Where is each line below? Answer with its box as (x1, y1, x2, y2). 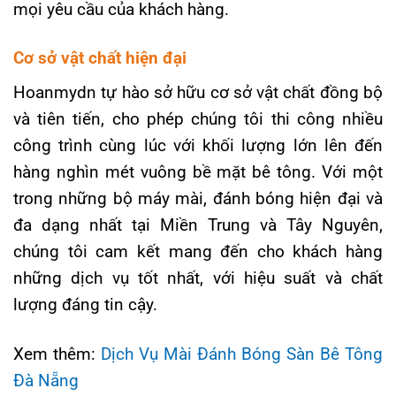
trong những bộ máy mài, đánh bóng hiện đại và (13, 188, 383, 209)
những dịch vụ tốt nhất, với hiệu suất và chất (13, 268, 383, 289)
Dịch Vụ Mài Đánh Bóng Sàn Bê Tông (101, 343, 383, 364)
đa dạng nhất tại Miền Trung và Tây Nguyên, (13, 215, 383, 236)
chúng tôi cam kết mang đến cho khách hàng (13, 241, 383, 263)
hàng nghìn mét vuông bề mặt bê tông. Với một (13, 162, 383, 183)
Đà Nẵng (13, 369, 79, 391)
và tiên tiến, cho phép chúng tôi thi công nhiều (13, 109, 383, 130)
